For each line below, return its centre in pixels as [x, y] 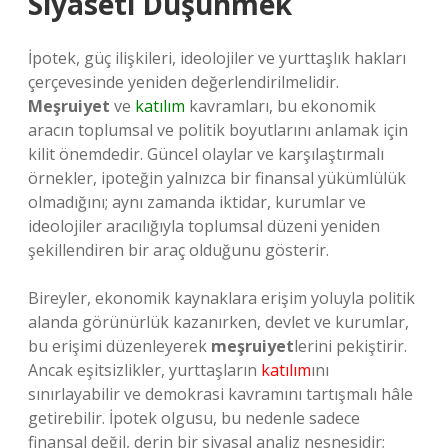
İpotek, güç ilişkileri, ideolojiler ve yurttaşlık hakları [217, 58]
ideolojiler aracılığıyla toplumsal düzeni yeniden [204, 226]
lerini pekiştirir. [350, 346]
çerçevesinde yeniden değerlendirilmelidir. [183, 82]
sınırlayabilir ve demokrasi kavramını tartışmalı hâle [220, 394]
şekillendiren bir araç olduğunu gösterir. [178, 250]
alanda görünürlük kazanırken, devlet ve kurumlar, [218, 322]
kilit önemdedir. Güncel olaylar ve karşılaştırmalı [206, 154]
